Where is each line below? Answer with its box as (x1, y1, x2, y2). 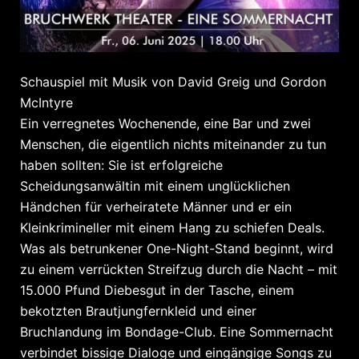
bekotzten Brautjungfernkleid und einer (20, 302, 256, 319)
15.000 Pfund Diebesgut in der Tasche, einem (20, 281, 294, 298)
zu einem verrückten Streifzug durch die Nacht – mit (20, 260, 337, 277)
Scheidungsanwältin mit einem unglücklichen (20, 177, 290, 194)
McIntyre (20, 94, 73, 111)
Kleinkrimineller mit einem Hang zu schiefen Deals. (20, 219, 325, 236)
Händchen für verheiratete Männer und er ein (20, 198, 292, 215)
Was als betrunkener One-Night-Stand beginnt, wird (20, 240, 333, 256)
